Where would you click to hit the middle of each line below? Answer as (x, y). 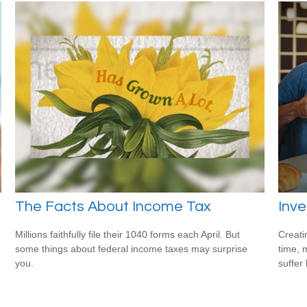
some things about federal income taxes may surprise (132, 248)
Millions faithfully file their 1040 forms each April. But (128, 234)
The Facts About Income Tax (113, 206)
